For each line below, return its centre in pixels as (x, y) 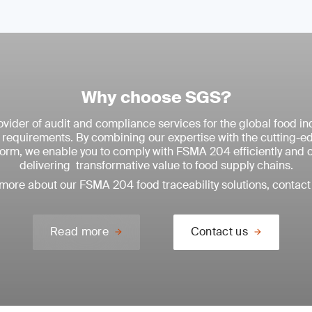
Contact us (219, 232)
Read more (79, 232)
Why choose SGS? (156, 97)
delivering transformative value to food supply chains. (156, 165)
